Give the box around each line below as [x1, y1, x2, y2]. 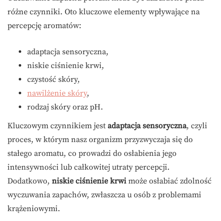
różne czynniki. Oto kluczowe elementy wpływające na [7, 7, 200, 17]
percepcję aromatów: [7, 21, 81, 31]
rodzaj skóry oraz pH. [27, 102, 103, 112]
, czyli [186, 121, 207, 131]
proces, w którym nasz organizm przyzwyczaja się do [7, 135, 193, 145]
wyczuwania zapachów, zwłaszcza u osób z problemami [7, 190, 201, 200]
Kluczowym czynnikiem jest [7, 121, 108, 131]
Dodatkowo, [7, 176, 52, 186]
